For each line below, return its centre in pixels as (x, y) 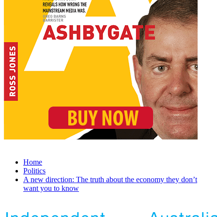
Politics (34, 171)
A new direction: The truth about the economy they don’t (110, 180)
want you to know (51, 188)
